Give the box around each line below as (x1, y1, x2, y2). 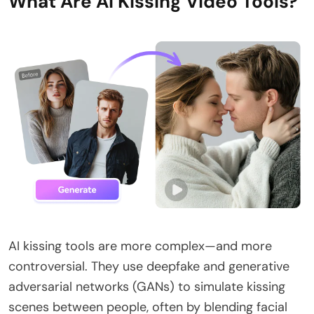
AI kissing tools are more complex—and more (8, 238, 272, 255)
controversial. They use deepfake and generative (8, 258, 289, 275)
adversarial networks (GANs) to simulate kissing (8, 278, 285, 296)
